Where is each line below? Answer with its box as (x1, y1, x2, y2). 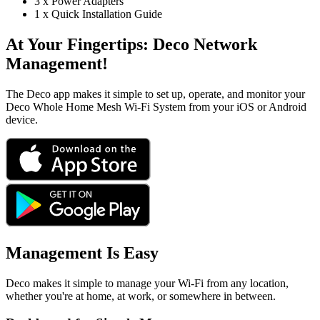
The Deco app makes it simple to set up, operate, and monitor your (6, 87, 305, 100)
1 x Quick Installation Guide (34, 8, 162, 21)
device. (6, 113, 38, 126)
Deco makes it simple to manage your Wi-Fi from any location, (6, 276, 289, 289)
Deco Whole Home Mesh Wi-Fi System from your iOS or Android (6, 100, 306, 113)
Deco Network (153, 35, 257, 54)
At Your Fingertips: (6, 35, 153, 54)
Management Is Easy (6, 243, 159, 262)
